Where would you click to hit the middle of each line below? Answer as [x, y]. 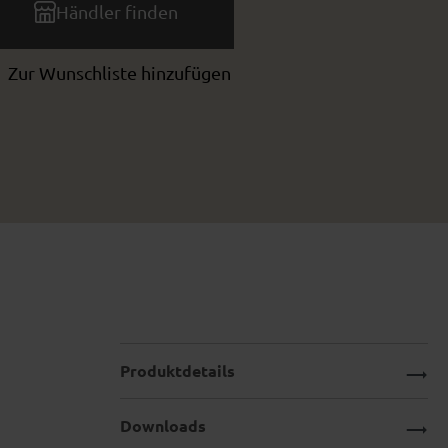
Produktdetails [177, 370]
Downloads [163, 425]
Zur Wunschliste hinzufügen [119, 72]
